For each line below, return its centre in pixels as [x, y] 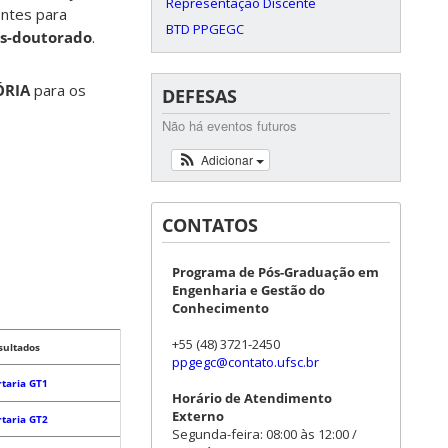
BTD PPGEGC [205, 29]
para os [58, 90]
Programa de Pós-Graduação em [275, 272]
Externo [198, 416]
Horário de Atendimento [252, 398]
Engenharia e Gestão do [248, 290]
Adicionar [228, 159]
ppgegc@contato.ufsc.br [245, 362]
